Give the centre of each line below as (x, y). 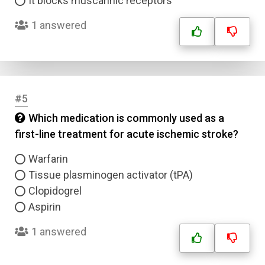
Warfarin (48, 159)
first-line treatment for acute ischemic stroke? (127, 134)
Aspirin (45, 207)
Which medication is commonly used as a (126, 118)
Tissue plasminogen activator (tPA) (111, 175)
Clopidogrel (55, 191)
